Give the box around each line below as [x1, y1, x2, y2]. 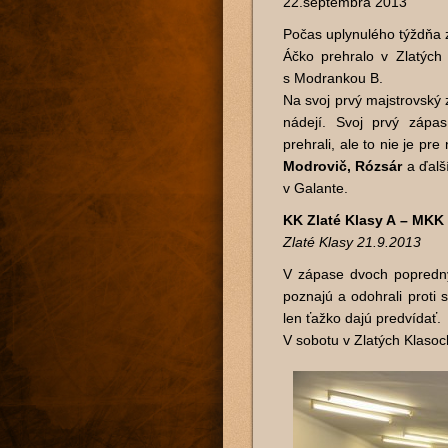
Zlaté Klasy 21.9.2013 [283, 234, 421, 250]
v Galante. [283, 180, 348, 196]
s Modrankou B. [283, 70, 383, 86]
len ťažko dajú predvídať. [283, 310, 441, 326]
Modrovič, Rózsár [283, 158, 403, 174]
